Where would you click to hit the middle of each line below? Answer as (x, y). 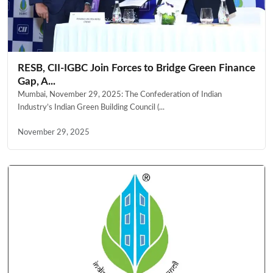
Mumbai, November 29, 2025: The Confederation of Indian (120, 94)
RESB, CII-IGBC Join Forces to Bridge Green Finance (136, 68)
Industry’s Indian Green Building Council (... (91, 107)
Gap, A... (37, 81)
